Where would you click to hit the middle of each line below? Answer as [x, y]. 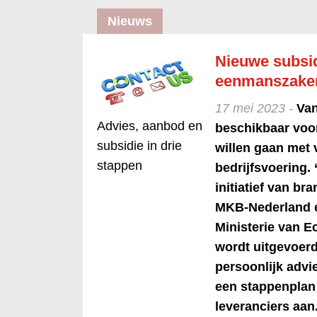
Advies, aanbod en [150, 126]
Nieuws [130, 22]
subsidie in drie [139, 145]
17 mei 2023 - [255, 109]
